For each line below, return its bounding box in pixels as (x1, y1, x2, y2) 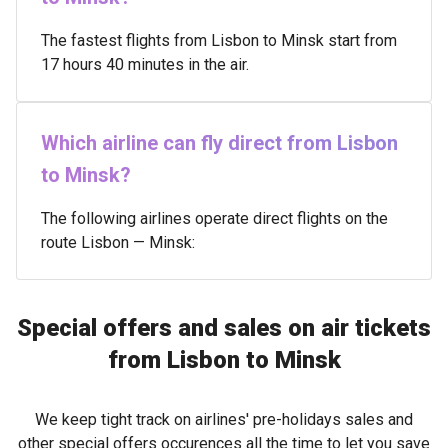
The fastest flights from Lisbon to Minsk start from (41, 31, 397, 50)
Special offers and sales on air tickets (17, 314, 431, 342)
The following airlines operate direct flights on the (41, 209, 388, 228)
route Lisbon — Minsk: (41, 233, 195, 252)
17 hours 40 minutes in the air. (41, 55, 249, 74)
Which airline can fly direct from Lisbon (41, 131, 398, 155)
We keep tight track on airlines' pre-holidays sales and (35, 410, 413, 429)
